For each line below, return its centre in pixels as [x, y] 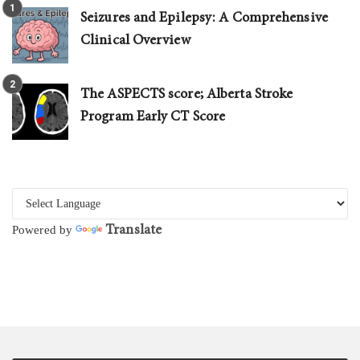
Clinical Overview [135, 40]
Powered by [44, 229]
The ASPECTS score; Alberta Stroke [187, 94]
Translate [134, 230]
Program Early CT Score [153, 117]
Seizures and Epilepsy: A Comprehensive [204, 18]
